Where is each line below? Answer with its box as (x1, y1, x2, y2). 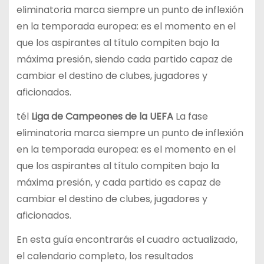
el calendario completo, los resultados (16, 249, 193, 263)
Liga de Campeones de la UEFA (31, 110, 173, 124)
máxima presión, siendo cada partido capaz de (16, 52, 233, 67)
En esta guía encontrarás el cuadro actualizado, (16, 232, 237, 246)
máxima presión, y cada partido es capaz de (16, 176, 221, 190)
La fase (173, 110, 208, 124)
